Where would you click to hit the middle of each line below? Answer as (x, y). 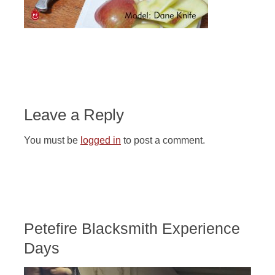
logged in (100, 140)
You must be (52, 140)
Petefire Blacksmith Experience (132, 228)
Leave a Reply (74, 115)
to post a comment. (163, 140)
